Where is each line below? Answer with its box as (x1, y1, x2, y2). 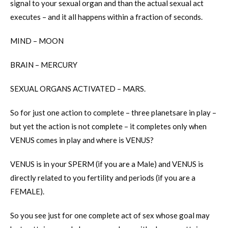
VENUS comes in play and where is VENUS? (10, 135, 154, 145)
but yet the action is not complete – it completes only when (10, 122, 207, 131)
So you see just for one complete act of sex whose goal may (10, 211, 210, 220)
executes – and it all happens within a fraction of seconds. (10, 12, 203, 22)
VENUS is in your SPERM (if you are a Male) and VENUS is (10, 159, 204, 169)
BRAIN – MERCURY (10, 60, 77, 70)
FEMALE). (10, 187, 44, 196)
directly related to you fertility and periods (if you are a (10, 173, 195, 183)
